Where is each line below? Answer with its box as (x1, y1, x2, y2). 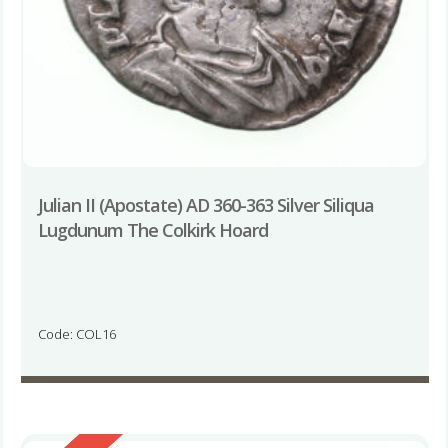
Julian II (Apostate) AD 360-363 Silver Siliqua (37, 193, 374, 218)
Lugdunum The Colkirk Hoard (37, 218, 268, 243)
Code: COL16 (37, 325, 116, 344)
